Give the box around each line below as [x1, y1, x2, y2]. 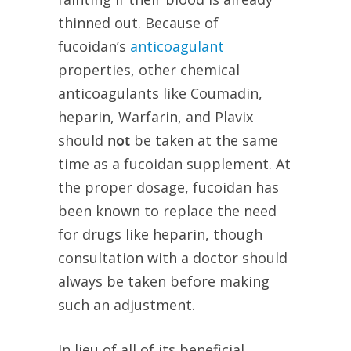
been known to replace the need [58, 201, 277, 221]
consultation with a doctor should [58, 248, 288, 268]
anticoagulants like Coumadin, [58, 84, 262, 103]
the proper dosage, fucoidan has [58, 178, 279, 197]
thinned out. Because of [58, 13, 219, 33]
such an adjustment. [58, 295, 195, 315]
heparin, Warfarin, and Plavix [58, 107, 253, 127]
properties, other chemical [58, 60, 240, 80]
